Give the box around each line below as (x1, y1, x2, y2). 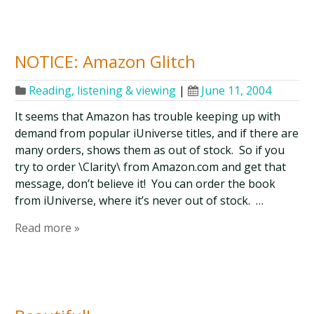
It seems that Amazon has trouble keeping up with (15, 109, 281, 124)
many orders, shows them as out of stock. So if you (15, 142, 285, 158)
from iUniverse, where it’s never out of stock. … (15, 193, 264, 208)
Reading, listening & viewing (29, 83, 177, 98)
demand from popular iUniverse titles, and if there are (15, 125, 299, 141)
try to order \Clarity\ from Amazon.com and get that (15, 159, 287, 175)
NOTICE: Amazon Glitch (15, 50, 196, 73)
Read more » (15, 220, 81, 235)
